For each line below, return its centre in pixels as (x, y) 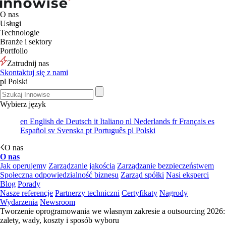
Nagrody (174, 193)
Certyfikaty (139, 193)
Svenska (69, 130)
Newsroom (58, 202)
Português (109, 130)
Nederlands (151, 121)
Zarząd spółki (142, 175)
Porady (29, 184)
